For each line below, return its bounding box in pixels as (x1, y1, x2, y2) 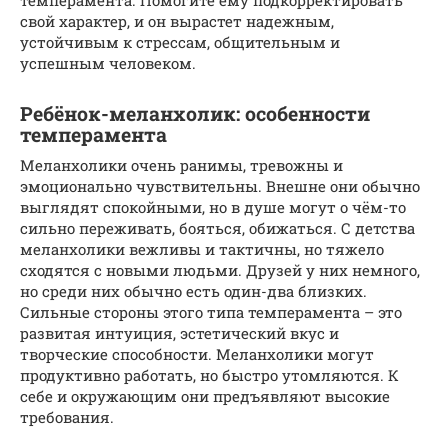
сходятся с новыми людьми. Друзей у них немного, (20, 259, 420, 280)
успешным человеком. (20, 52, 196, 73)
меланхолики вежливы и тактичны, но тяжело (20, 238, 384, 259)
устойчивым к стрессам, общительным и (20, 31, 340, 52)
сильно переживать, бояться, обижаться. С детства (20, 217, 415, 238)
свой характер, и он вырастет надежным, (20, 10, 334, 31)
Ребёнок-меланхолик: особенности (20, 101, 370, 126)
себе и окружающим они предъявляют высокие (20, 385, 390, 406)
